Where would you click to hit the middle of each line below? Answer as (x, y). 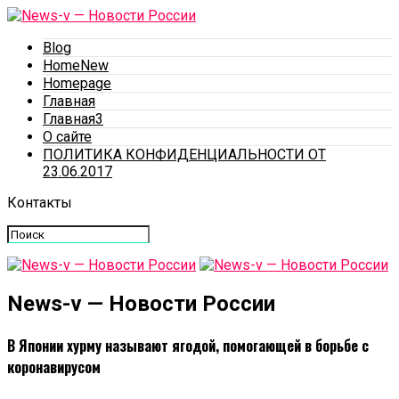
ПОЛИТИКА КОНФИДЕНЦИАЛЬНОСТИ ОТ (184, 155)
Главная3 (73, 119)
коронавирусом (54, 367)
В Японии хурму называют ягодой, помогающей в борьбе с (188, 346)
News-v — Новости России (141, 303)
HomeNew (76, 65)
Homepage (77, 83)
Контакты (40, 203)
